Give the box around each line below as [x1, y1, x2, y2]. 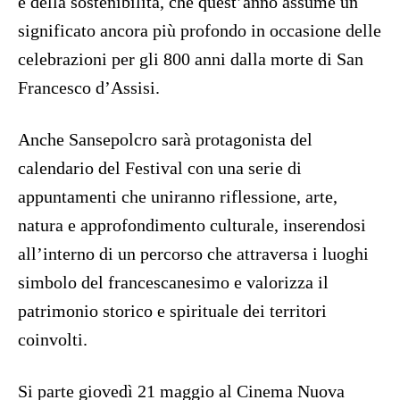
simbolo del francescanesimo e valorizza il [18, 272, 329, 293]
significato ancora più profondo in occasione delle [18, 21, 381, 41]
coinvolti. [18, 329, 87, 350]
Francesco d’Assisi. [18, 78, 160, 98]
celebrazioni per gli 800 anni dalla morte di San [18, 49, 363, 70]
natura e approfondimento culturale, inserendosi [18, 215, 366, 236]
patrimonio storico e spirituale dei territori [18, 301, 327, 321]
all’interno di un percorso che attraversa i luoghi [18, 244, 369, 264]
